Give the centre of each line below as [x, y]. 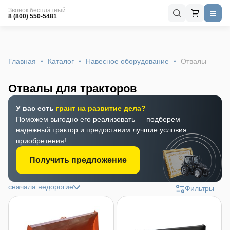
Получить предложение [78, 160]
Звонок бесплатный [37, 10]
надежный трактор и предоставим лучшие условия [101, 130]
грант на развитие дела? [101, 108]
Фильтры [199, 188]
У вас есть [36, 108]
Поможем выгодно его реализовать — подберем [98, 119]
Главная [22, 61]
